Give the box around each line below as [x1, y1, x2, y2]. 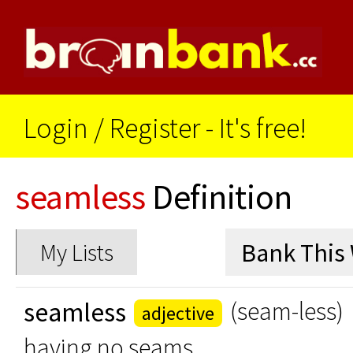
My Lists [40, 237, 113, 267]
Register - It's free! [110, 110, 307, 146]
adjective [142, 301, 214, 325]
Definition [145, 175, 292, 218]
